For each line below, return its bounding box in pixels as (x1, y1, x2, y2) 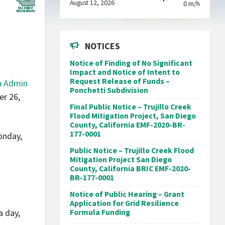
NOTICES (85, 40, 121, 52)
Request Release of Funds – (70, 76, 170, 86)
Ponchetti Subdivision (70, 85, 149, 95)
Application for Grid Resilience (70, 198, 179, 208)
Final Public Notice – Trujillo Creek (70, 102, 192, 111)
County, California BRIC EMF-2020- (70, 164, 191, 173)
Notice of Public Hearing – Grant (70, 189, 185, 199)
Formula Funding (70, 207, 131, 217)
